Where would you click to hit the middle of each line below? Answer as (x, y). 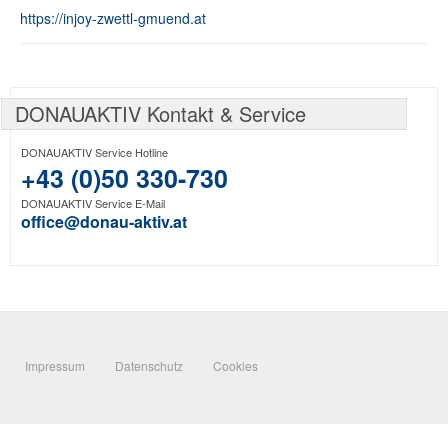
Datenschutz (149, 366)
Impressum (55, 366)
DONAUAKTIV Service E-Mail (93, 203)
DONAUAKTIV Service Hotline (94, 152)
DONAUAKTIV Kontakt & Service (160, 114)
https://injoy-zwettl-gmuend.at (113, 18)
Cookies (235, 366)
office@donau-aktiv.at (104, 222)
